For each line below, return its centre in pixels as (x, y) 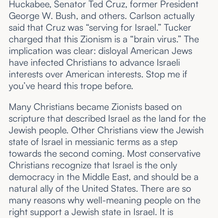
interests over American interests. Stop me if (98, 74)
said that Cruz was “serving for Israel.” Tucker (100, 27)
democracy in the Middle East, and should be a (103, 177)
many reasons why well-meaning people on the (104, 200)
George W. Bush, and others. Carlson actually (101, 15)
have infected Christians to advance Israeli (94, 62)
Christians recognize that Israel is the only (93, 165)
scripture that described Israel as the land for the (107, 118)
